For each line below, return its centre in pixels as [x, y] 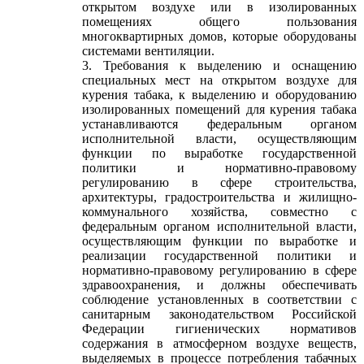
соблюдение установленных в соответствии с [219, 299]
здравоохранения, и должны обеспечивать [219, 285]
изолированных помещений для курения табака [219, 109]
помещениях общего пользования [219, 22]
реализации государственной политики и [219, 256]
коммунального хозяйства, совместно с [219, 212]
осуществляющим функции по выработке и [219, 241]
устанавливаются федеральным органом [219, 124]
